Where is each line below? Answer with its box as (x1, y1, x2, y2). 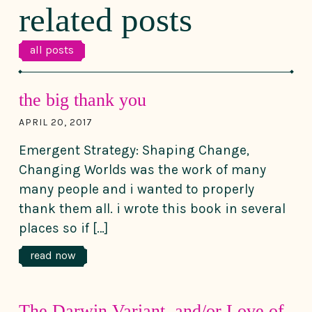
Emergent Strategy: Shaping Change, (19, 141, 249, 158)
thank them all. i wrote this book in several (19, 200, 286, 217)
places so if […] (19, 219, 108, 236)
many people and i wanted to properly (19, 180, 254, 197)
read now (30, 249, 76, 263)
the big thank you (19, 89, 146, 110)
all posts (30, 42, 74, 56)
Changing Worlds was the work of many (19, 161, 266, 178)
